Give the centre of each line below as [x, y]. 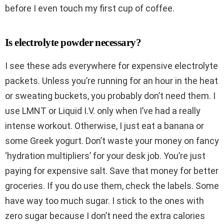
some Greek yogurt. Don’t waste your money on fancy [112, 140]
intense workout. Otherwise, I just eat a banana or [104, 125]
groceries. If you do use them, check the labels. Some [112, 185]
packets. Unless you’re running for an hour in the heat [111, 80]
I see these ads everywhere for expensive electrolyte [111, 65]
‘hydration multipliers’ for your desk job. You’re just [105, 155]
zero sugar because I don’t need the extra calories [105, 215]
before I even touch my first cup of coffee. [90, 8]
